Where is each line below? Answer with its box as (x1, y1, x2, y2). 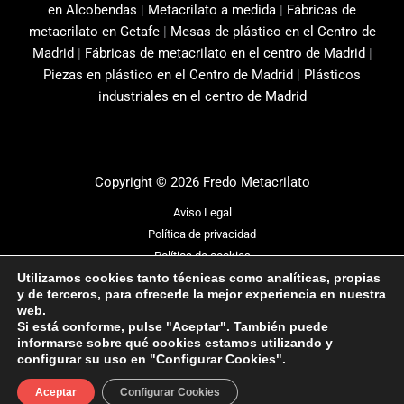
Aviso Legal (172, 205, 232, 219)
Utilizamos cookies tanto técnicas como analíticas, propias (17, 271, 381, 285)
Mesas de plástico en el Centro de (170, 23, 376, 40)
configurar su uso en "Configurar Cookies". (17, 352, 286, 366)
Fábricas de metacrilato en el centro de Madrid (84, 44, 365, 61)
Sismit (214, 278, 252, 295)
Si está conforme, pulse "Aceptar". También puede (17, 319, 328, 334)
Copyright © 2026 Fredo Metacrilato (94, 173, 310, 190)
